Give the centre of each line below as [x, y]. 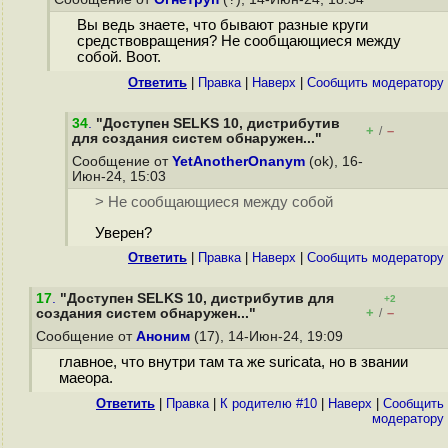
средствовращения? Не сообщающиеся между [238, 41]
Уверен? [123, 233]
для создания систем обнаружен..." [197, 138]
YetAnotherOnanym [238, 161]
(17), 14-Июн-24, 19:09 [268, 336]
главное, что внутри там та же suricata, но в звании [233, 362]
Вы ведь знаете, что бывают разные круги [222, 25]
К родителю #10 [268, 403]
